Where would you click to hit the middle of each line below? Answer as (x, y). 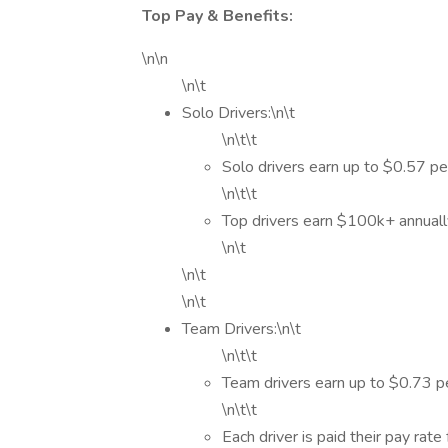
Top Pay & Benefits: (217, 16)
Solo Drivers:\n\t (238, 113)
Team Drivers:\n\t (241, 329)
